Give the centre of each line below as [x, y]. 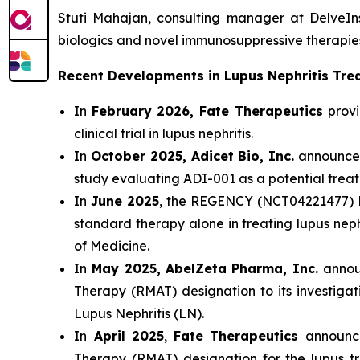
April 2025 [126, 336]
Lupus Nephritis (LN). [139, 313]
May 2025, [126, 268]
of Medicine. [113, 246]
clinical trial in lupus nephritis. [164, 133]
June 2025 [125, 201]
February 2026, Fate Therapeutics [207, 111]
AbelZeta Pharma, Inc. [242, 268]
